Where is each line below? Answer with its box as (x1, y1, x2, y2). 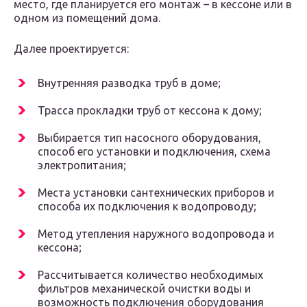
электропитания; (38, 159, 126, 172)
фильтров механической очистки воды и (38, 282, 251, 295)
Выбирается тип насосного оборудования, (38, 132, 261, 145)
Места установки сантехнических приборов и (38, 186, 274, 199)
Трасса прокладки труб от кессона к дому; (38, 104, 262, 117)
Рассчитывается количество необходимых (38, 269, 263, 282)
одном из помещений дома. (14, 12, 160, 25)
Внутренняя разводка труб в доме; (38, 77, 221, 90)
